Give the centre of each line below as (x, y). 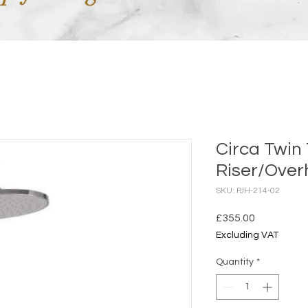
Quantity (235, 262)
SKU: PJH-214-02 (248, 191)
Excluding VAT (247, 235)
